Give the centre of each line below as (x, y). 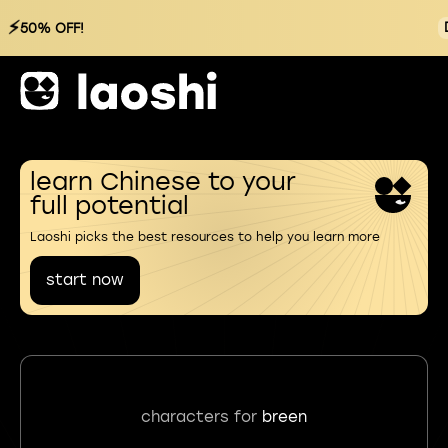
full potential (109, 205)
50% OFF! (52, 28)
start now (85, 280)
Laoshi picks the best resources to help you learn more (205, 237)
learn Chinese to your (163, 181)
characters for (201, 417)
